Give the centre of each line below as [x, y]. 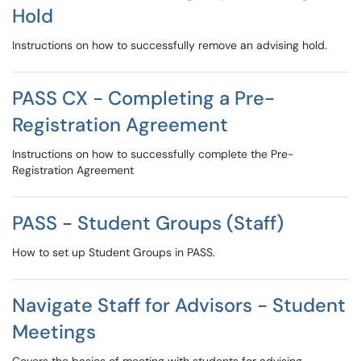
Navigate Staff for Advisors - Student [179, 305]
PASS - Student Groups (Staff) [148, 223]
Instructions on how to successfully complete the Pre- [153, 154]
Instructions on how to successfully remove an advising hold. [170, 45]
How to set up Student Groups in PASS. [114, 252]
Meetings [54, 332]
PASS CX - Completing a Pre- [143, 98]
